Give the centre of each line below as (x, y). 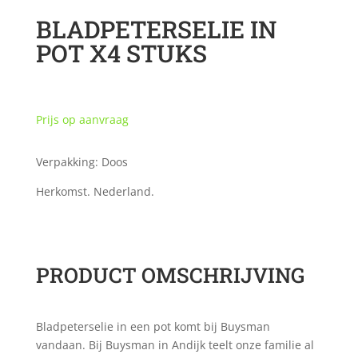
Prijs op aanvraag (82, 120)
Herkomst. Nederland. (95, 192)
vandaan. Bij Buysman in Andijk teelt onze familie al (175, 345)
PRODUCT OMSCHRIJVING (170, 275)
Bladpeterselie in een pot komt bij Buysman (153, 327)
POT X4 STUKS (121, 54)
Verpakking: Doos (82, 162)
